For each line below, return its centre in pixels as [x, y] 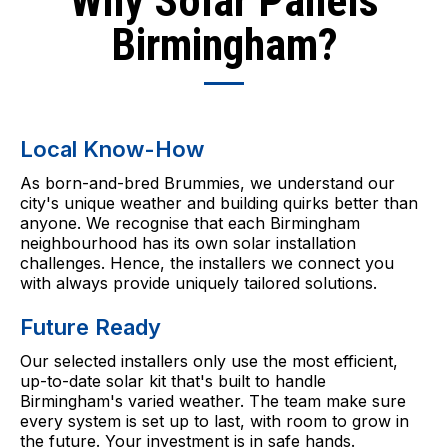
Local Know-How [112, 149]
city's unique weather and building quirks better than [219, 203]
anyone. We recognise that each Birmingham [190, 223]
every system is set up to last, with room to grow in [214, 421]
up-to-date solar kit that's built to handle [173, 381]
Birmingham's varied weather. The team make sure [213, 401]
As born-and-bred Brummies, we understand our [207, 183]
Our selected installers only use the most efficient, [209, 361]
